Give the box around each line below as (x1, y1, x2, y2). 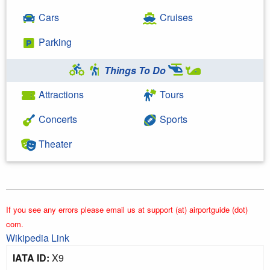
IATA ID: (13, 250, 49, 265)
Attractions (36, 87, 84, 101)
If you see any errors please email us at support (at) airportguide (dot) (6, 203, 248, 215)
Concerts (36, 111, 77, 126)
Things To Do (102, 63, 168, 77)
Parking (36, 34, 72, 49)
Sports (157, 111, 187, 126)
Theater (36, 136, 72, 151)
